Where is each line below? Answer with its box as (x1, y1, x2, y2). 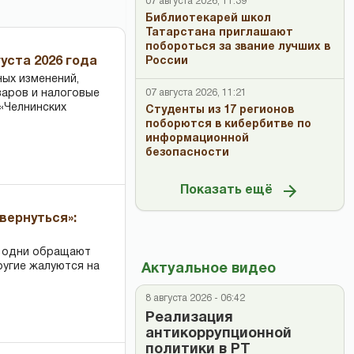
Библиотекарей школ (145, 13, 271, 24)
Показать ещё (180, 184, 273, 196)
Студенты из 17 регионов (145, 105, 294, 115)
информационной (145, 134, 249, 144)
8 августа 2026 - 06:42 (145, 294, 245, 303)
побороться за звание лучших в (145, 42, 330, 52)
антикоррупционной (145, 327, 292, 341)
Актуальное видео (141, 262, 276, 276)
